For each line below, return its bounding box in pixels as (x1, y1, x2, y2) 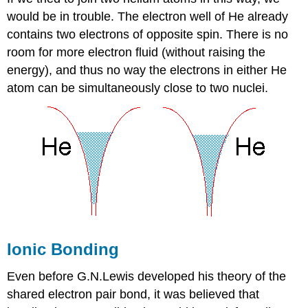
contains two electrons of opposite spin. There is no (7, 27, 289, 41)
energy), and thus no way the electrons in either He (7, 63, 287, 77)
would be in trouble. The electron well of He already (7, 9, 289, 23)
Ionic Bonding (7, 239, 120, 258)
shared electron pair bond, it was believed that (7, 287, 260, 302)
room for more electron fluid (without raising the (7, 45, 266, 59)
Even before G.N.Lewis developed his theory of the (7, 269, 287, 284)
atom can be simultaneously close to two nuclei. (7, 80, 269, 95)
